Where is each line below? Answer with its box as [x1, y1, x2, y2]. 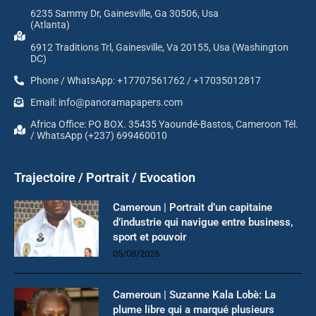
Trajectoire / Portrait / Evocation [14, 169, 195, 185]
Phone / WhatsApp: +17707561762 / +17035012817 [30, 74, 261, 86]
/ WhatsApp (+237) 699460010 [30, 129, 167, 141]
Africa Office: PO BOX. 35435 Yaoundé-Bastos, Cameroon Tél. [30, 118, 298, 130]
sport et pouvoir [113, 230, 186, 243]
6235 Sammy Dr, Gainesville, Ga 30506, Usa [30, 7, 219, 19]
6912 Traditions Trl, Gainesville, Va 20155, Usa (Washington [30, 41, 288, 53]
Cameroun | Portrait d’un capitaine [113, 200, 272, 214]
